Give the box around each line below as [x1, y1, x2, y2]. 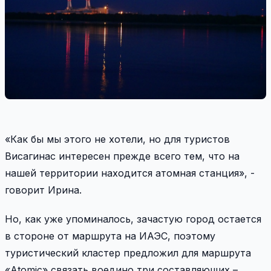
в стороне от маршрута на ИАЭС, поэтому [5, 229, 215, 242]
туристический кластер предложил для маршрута [5, 246, 251, 259]
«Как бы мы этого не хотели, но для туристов [5, 132, 230, 145]
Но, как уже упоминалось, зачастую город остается [5, 212, 261, 225]
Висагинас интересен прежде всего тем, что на [5, 149, 240, 162]
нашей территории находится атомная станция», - [5, 166, 255, 179]
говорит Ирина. [5, 183, 82, 196]
